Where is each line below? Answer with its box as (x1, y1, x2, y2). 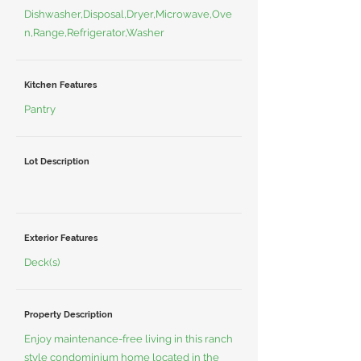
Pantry (24, 103, 56, 115)
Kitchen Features (24, 80, 97, 90)
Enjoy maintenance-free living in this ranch (24, 333, 233, 345)
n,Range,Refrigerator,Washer (24, 27, 164, 39)
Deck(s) (24, 256, 60, 268)
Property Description (24, 309, 113, 320)
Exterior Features (24, 233, 98, 243)
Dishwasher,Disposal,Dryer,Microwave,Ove (24, 8, 232, 20)
